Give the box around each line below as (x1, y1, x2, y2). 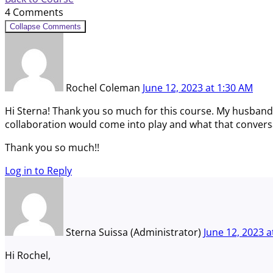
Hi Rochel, (5, 248, 51, 262)
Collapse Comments (10, 21, 81, 31)
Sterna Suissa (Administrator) (66, 225, 204, 239)
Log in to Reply (5, 163, 72, 177)
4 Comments (5, 5, 63, 19)
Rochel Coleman (66, 80, 143, 94)
